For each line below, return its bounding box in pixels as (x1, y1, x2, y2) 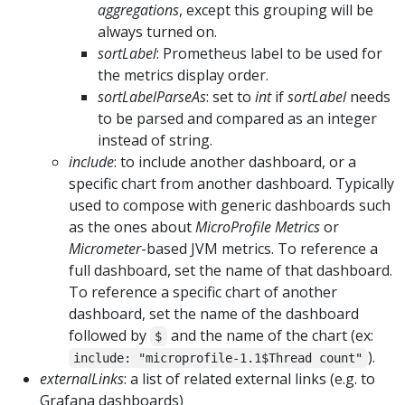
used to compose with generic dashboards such (69, 194, 391, 215)
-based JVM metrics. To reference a (141, 238, 378, 259)
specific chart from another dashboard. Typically (69, 173, 394, 193)
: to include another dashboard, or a (114, 151, 356, 172)
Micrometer (69, 238, 141, 259)
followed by (69, 325, 150, 345)
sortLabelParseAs (98, 86, 206, 107)
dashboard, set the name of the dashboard (69, 303, 359, 324)
